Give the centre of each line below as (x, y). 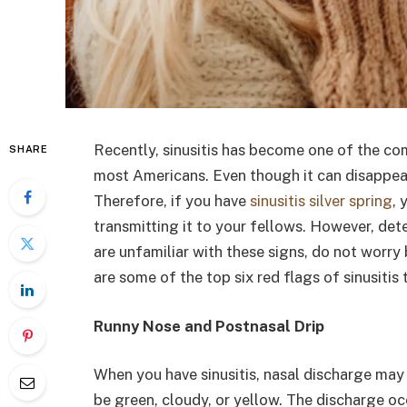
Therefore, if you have (170, 201)
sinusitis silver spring (321, 201)
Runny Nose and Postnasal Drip (209, 326)
